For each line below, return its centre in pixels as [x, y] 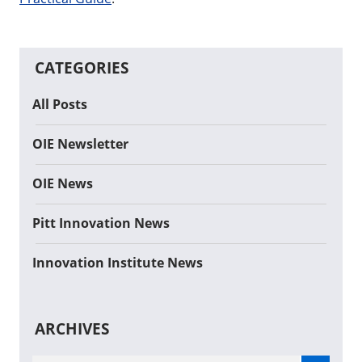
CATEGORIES [82, 68]
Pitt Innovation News [101, 223]
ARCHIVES [72, 329]
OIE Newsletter [80, 143]
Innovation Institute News [118, 262]
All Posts [60, 104]
